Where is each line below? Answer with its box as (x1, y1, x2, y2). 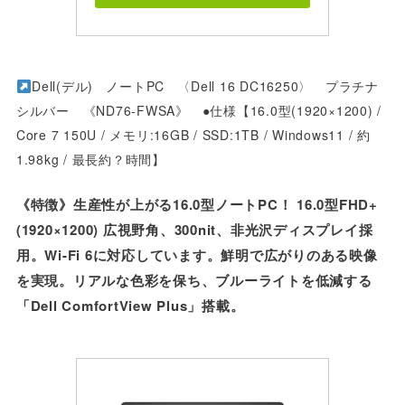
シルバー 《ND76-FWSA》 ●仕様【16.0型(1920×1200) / (15, 101, 382, 120)
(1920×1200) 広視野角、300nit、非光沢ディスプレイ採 (15, 219, 373, 240)
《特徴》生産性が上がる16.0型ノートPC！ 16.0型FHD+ (15, 193, 378, 214)
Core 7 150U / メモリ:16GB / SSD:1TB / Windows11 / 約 (15, 126, 371, 145)
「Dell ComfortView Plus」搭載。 (15, 295, 245, 316)
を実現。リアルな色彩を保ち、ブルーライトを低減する (15, 269, 372, 290)
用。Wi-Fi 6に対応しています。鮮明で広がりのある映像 (15, 244, 378, 265)
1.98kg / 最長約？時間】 (15, 150, 165, 169)
